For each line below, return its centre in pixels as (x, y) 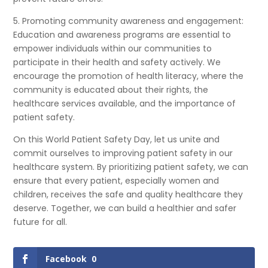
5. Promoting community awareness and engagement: (129, 21)
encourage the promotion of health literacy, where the (129, 76)
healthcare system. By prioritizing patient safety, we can (131, 167)
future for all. (40, 222)
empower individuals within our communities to (113, 49)
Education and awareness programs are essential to (122, 35)
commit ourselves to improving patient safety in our (123, 153)
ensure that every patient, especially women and (116, 181)
